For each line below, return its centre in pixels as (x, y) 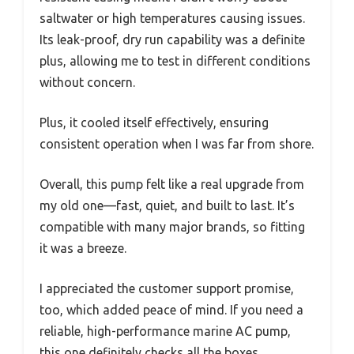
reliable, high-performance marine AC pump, (165, 331)
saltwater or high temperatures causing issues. (172, 19)
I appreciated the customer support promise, (167, 289)
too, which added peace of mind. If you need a (171, 310)
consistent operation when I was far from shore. (177, 144)
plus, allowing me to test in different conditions (175, 61)
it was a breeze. (83, 249)
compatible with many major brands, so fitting (172, 227)
